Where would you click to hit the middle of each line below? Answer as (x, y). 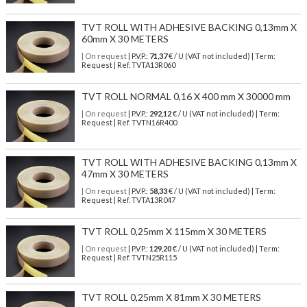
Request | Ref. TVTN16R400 (129, 123)
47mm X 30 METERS (125, 174)
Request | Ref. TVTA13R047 (128, 200)
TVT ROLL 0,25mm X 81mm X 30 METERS (171, 297)
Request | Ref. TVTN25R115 (129, 258)
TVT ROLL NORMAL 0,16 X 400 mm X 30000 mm (186, 97)
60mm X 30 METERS (125, 39)
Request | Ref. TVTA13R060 (128, 65)
